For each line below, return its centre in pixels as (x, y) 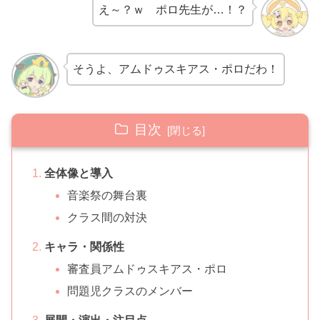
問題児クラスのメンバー (130, 291)
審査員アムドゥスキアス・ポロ (147, 269)
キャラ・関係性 (84, 246)
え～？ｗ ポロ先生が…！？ (173, 10)
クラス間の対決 (107, 218)
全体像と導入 (78, 173)
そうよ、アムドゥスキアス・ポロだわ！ (175, 69)
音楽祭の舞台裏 (107, 195)
